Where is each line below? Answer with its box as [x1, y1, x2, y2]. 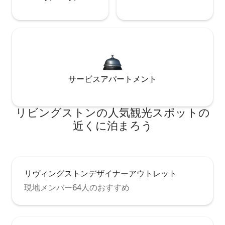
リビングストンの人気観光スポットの [15, 105, 210, 120]
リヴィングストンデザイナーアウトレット [24, 168, 177, 179]
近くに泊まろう [72, 118, 153, 133]
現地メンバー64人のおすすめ [24, 182, 130, 193]
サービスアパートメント [68, 73, 157, 84]
